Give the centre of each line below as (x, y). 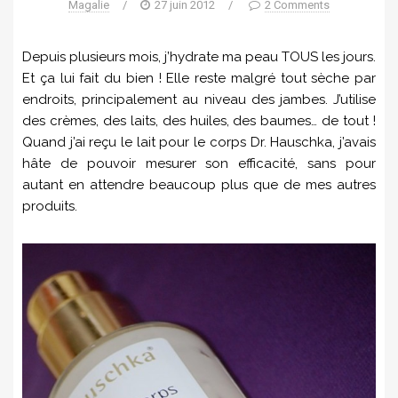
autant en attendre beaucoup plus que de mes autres (199, 185)
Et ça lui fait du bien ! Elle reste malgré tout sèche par (199, 78)
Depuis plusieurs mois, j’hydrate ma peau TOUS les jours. (199, 57)
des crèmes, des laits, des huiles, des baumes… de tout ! (199, 121)
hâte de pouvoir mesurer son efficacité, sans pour (199, 163)
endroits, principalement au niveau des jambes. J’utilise (199, 99)
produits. (50, 206)
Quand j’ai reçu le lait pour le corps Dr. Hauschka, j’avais (199, 142)
